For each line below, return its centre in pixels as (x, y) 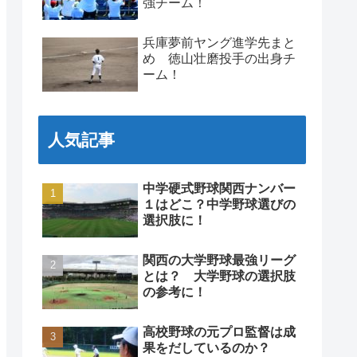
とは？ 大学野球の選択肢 (219, 277)
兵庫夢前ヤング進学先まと (219, 43)
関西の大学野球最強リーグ (219, 261)
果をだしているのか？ (206, 348)
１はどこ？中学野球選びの (219, 205)
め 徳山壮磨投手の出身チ (219, 59)
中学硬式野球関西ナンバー (219, 189)
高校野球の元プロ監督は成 (219, 332)
